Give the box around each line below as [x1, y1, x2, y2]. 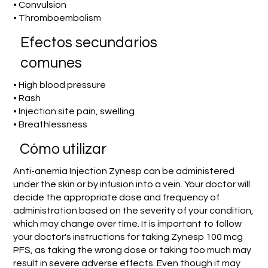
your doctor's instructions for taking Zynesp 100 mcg [13, 232, 243, 242]
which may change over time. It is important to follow [13, 218, 242, 229]
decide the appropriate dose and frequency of [13, 192, 220, 202]
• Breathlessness [13, 120, 88, 130]
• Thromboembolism [13, 13, 102, 23]
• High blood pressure [13, 80, 106, 90]
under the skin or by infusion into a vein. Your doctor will [13, 179, 250, 189]
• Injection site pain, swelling [13, 106, 135, 117]
